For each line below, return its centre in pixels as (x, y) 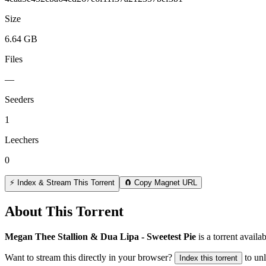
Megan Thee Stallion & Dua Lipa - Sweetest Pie (100, 236)
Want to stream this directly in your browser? (88, 257)
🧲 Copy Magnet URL (161, 182)
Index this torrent (208, 258)
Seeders (19, 99)
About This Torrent (64, 211)
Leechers (22, 140)
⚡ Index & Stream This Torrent (62, 182)
